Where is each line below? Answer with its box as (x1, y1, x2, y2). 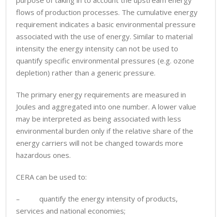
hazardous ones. (16, 150, 71, 160)
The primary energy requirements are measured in (16, 90, 186, 99)
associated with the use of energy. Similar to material (16, 31, 193, 41)
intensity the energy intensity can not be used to (16, 44, 178, 53)
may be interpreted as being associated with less (16, 114, 181, 124)
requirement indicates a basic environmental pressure (16, 19, 196, 29)
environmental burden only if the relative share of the (16, 126, 193, 136)
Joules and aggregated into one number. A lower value (16, 102, 196, 111)
